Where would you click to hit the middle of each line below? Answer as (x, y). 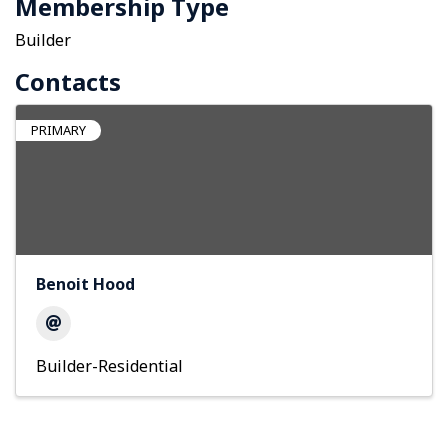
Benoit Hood (85, 284)
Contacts (68, 82)
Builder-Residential (109, 366)
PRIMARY (58, 130)
